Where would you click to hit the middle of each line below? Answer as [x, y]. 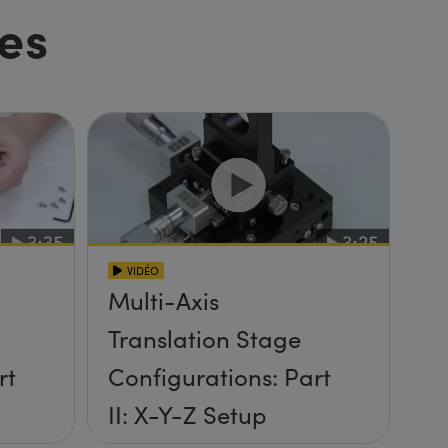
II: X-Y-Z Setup [189, 414]
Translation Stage [205, 338]
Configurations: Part [220, 376]
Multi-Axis [164, 300]
